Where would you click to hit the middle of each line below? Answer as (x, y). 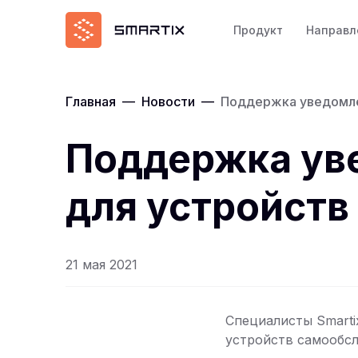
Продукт (259, 30)
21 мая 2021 (101, 265)
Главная (91, 101)
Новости (168, 101)
